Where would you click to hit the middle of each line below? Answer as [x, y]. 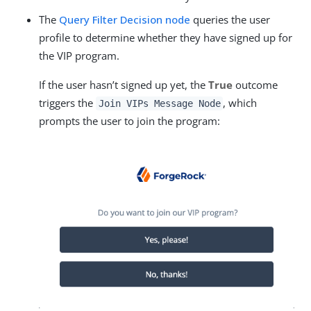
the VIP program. [79, 55]
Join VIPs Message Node [159, 103]
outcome [255, 84]
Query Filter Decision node [125, 19]
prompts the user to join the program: [129, 120]
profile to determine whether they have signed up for [166, 37]
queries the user [230, 19]
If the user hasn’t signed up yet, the [124, 84]
